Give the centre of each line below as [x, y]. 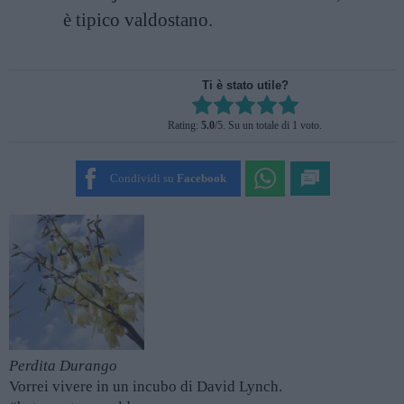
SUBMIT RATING [235, 162]
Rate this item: [212, 109]
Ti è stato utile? [245, 85]
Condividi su [142, 178]
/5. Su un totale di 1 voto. [268, 125]
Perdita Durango [63, 366]
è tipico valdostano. [138, 20]
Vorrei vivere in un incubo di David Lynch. [146, 386]
